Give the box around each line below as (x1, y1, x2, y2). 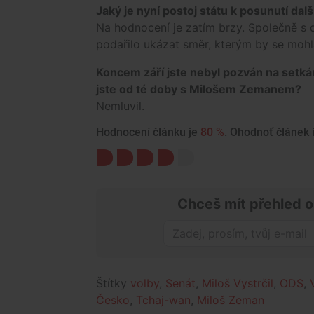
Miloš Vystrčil (202, 276, 273, 291)
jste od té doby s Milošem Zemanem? (96, 82, 301, 97)
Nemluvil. (96, 99, 144, 114)
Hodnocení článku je (96, 125, 200, 139)
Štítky (96, 276, 130, 291)
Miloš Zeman (197, 293, 264, 308)
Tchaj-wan (136, 293, 191, 308)
